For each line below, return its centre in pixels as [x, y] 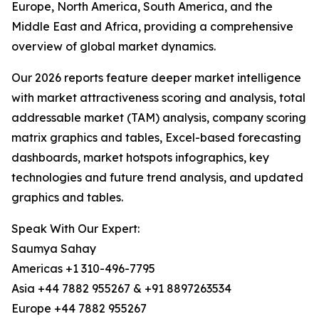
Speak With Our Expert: [75, 229]
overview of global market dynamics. [114, 47]
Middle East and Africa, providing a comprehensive [152, 27]
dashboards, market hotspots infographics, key [140, 158]
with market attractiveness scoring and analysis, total [158, 98]
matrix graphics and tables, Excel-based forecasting [156, 138]
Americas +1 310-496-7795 [83, 269]
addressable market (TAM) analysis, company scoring [159, 118]
